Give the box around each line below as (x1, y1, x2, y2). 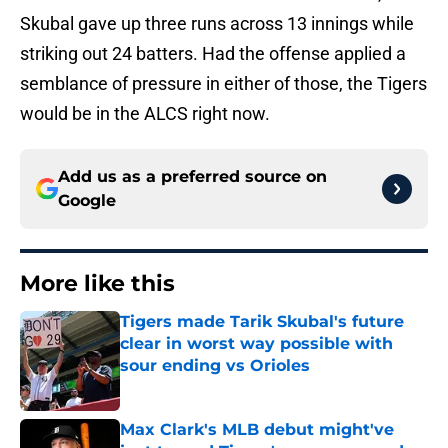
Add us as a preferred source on (58, 167, 327, 187)
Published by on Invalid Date (119, 377, 293, 394)
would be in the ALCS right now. (20, 103, 270, 125)
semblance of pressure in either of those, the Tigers (20, 73, 427, 95)
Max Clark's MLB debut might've (120, 420, 394, 440)
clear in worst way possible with (120, 334, 393, 354)
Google (58, 191, 116, 211)
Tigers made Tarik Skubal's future (120, 312, 404, 332)
